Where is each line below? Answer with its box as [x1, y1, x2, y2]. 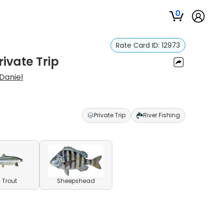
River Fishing [143, 111, 180, 119]
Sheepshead [57, 177, 95, 185]
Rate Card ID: [115, 40, 162, 50]
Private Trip [93, 111, 126, 119]
